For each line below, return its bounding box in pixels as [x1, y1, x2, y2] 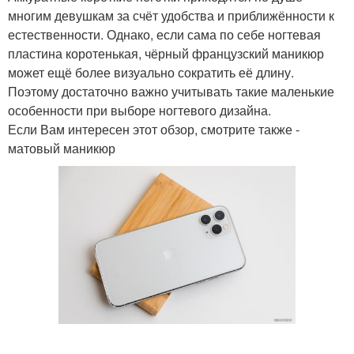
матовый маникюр [8, 139, 115, 157]
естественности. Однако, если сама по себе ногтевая [8, 25, 321, 43]
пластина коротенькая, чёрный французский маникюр [8, 44, 324, 62]
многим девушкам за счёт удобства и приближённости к [8, 6, 334, 24]
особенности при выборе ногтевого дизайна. [8, 101, 271, 119]
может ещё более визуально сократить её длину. [8, 63, 294, 81]
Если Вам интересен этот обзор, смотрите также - [8, 120, 299, 138]
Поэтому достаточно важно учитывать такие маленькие [8, 82, 334, 100]
